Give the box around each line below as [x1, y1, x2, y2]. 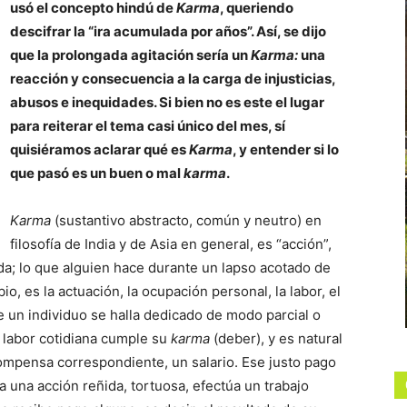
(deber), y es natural [210, 330, 342, 347]
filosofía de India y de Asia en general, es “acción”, [10, 235, 332, 253]
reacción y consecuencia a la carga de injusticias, [10, 70, 335, 87]
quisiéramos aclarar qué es [10, 141, 189, 158]
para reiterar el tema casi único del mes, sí [10, 117, 285, 134]
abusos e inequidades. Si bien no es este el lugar [10, 94, 324, 111]
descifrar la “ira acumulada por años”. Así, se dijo [10, 23, 326, 40]
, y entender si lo [233, 141, 339, 158]
